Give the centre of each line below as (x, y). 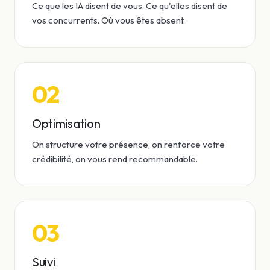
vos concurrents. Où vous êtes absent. (108, 20)
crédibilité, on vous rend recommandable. (115, 159)
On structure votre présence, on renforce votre (128, 144)
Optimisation (66, 123)
